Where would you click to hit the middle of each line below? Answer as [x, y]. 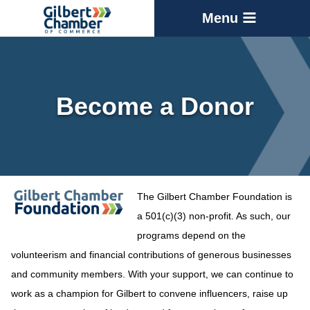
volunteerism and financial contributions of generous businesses [151, 255]
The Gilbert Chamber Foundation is [215, 197]
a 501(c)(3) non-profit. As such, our [214, 216]
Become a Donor [155, 106]
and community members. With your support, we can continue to [152, 274]
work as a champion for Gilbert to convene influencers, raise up [149, 293]
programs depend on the [192, 235]
